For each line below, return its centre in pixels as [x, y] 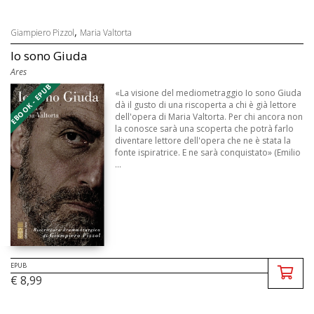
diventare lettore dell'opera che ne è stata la [203, 140]
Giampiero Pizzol [42, 32]
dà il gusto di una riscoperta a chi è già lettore [206, 104]
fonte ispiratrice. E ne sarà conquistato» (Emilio [208, 152]
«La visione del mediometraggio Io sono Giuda [209, 93]
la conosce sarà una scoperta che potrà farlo [205, 128]
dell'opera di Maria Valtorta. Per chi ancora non [209, 116]
